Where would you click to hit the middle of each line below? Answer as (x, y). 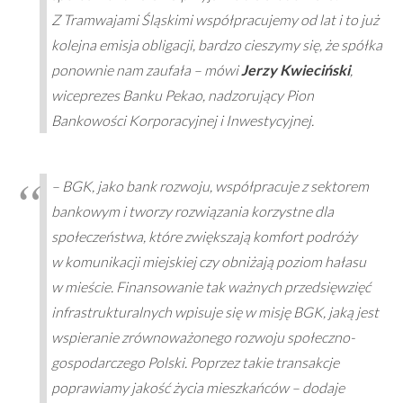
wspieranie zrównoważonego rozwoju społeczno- (202, 337)
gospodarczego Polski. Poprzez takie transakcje (195, 363)
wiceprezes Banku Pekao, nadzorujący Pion (182, 95)
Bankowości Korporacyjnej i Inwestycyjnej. (182, 121)
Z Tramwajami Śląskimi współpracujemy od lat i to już (215, 20)
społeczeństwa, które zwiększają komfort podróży (204, 237)
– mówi (215, 70)
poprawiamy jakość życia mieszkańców (170, 388)
